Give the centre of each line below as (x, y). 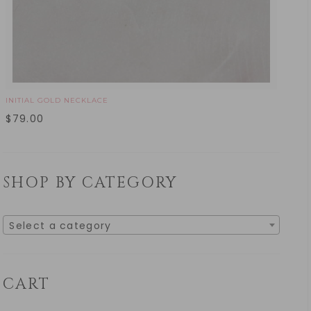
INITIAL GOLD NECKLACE (57, 100)
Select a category (60, 225)
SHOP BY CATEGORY (90, 183)
